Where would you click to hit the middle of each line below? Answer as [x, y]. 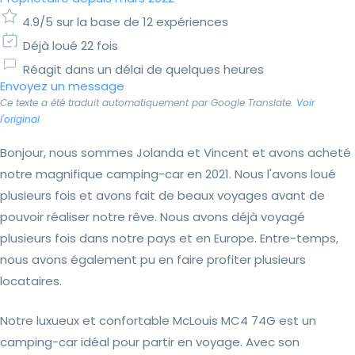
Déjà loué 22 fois [71, 46]
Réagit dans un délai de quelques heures [143, 70]
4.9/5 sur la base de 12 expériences [125, 22]
